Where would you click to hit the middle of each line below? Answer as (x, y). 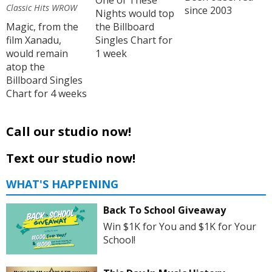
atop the (25, 66)
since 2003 (208, 10)
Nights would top (134, 14)
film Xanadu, (34, 40)
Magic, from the (42, 26)
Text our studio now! (71, 158)
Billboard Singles (44, 80)
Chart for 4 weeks (46, 93)
